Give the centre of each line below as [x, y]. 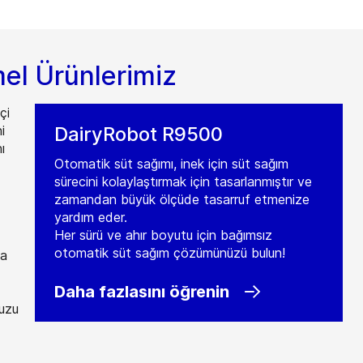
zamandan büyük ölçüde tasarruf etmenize [182, 199]
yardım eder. [91, 217]
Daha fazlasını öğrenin [142, 292]
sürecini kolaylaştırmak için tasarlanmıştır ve [184, 181]
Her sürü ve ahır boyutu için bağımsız [164, 235]
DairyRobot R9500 [139, 134]
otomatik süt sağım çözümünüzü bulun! [170, 253]
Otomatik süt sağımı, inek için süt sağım [172, 164]
